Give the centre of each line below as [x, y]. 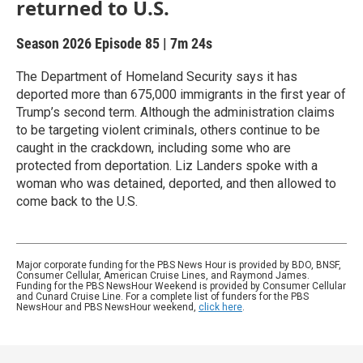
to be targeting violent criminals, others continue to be [168, 130]
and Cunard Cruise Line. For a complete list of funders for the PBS [162, 297]
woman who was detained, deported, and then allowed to [176, 184]
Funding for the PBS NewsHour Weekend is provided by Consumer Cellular [181, 286]
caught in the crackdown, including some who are [154, 148]
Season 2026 [56, 43]
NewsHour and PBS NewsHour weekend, [107, 307]
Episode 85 [127, 43]
